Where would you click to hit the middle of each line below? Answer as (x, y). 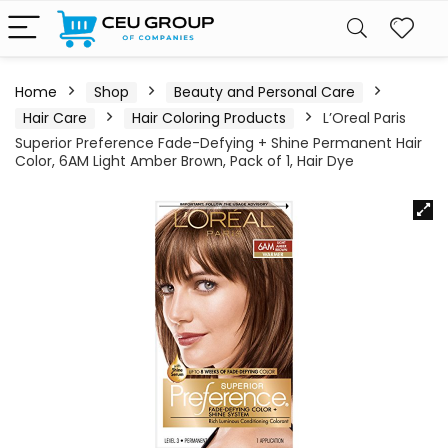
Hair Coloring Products (209, 118)
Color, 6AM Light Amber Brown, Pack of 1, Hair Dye (184, 161)
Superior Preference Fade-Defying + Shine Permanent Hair (218, 143)
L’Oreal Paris (364, 118)
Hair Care (55, 118)
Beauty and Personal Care (264, 92)
